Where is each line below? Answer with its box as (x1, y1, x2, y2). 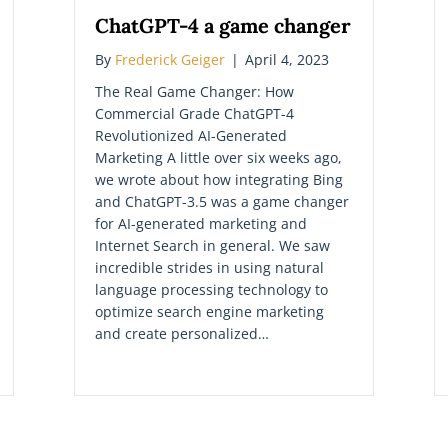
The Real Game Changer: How (95, 81, 294, 101)
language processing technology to (95, 279, 328, 299)
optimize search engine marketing (95, 301, 324, 321)
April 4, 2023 (245, 49, 329, 69)
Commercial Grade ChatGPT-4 (95, 103, 294, 123)
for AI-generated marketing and (95, 213, 307, 233)
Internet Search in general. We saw (95, 235, 330, 255)
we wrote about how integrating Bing (95, 169, 343, 189)
